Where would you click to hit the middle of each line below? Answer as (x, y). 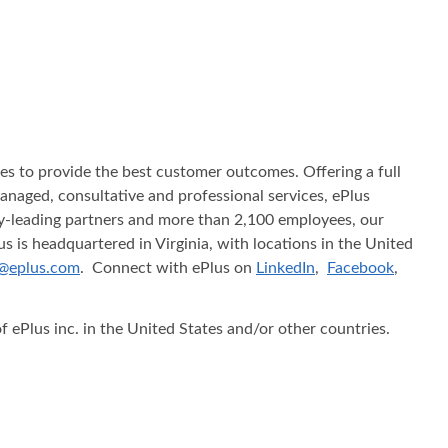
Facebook (360, 267)
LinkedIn (285, 267)
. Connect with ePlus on (168, 267)
